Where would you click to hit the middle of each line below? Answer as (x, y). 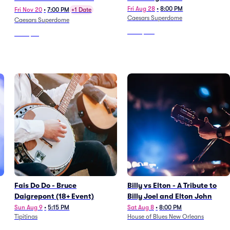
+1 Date (82, 10)
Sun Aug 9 (28, 207)
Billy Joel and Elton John (170, 196)
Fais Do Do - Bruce (45, 185)
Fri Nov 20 (28, 10)
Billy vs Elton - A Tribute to (172, 185)
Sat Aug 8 (141, 207)
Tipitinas (26, 217)
